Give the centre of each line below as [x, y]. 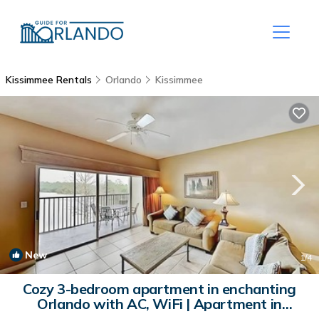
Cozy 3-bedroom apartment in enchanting [159, 289]
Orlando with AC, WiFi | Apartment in [159, 304]
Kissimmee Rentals [50, 80]
